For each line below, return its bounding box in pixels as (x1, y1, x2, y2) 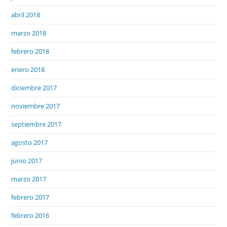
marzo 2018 (11, 28, 47, 37)
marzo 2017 (11, 174, 47, 183)
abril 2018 (11, 10, 41, 19)
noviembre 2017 (11, 101, 60, 110)
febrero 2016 (11, 210, 50, 220)
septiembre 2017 (11, 119, 62, 129)
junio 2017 (11, 156, 43, 165)
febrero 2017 (11, 192, 50, 202)
